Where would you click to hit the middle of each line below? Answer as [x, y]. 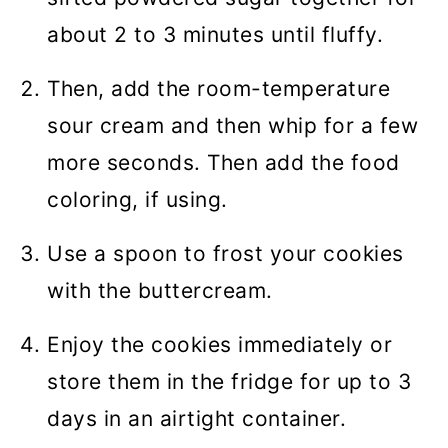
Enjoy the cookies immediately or [219, 345]
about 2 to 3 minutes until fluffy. [215, 35]
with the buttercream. [160, 291]
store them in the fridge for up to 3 [229, 382]
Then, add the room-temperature [218, 89]
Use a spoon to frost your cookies [225, 254]
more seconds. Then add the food [223, 163]
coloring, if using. [137, 200]
